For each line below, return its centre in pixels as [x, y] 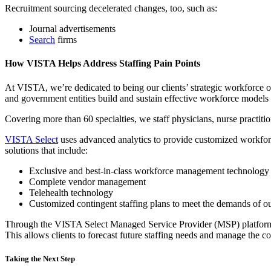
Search [42, 40]
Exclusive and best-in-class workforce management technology [149, 171]
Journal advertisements [72, 29]
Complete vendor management [87, 181]
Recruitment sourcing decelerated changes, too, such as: [111, 8]
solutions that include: [46, 150]
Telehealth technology [71, 192]
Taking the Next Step [40, 258]
